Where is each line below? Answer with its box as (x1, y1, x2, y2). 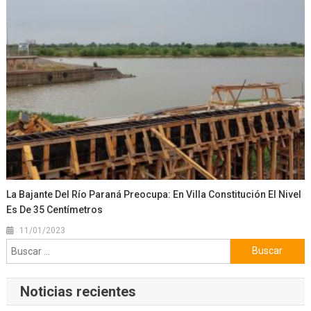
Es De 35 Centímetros (6, 203, 103, 215)
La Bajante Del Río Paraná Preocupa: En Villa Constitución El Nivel (6, 188, 302, 200)
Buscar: (229, 239, 263, 253)
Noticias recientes (19, 283, 136, 300)
